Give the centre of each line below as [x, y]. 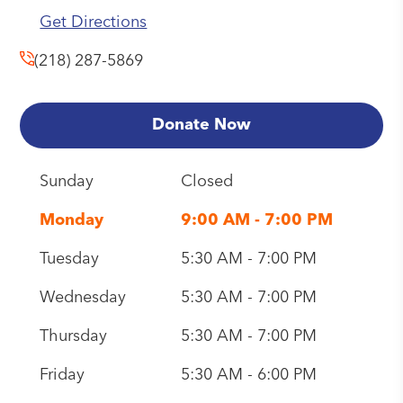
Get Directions [94, 22]
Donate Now [201, 125]
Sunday [66, 182]
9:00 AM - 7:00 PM [256, 220]
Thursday [73, 336]
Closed [206, 182]
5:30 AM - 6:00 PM [248, 375]
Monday [71, 220]
